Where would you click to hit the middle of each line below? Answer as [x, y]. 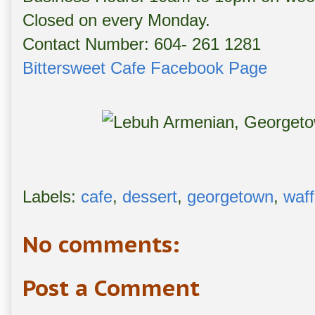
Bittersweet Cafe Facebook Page [145, 68]
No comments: [101, 245]
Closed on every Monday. [116, 20]
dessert [150, 197]
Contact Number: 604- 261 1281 [142, 44]
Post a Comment [111, 288]
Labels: [52, 197]
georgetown [230, 197]
